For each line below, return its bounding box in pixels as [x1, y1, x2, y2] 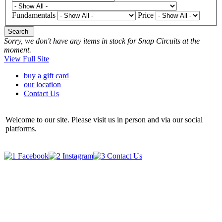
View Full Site [4, 54, 49, 63]
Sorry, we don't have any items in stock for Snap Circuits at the [4, 36, 200, 45]
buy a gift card [24, 71, 69, 80]
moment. [4, 45, 31, 54]
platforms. [5, 124, 37, 133]
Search [8, 27, 30, 35]
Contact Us [24, 89, 59, 98]
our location [24, 80, 61, 89]
